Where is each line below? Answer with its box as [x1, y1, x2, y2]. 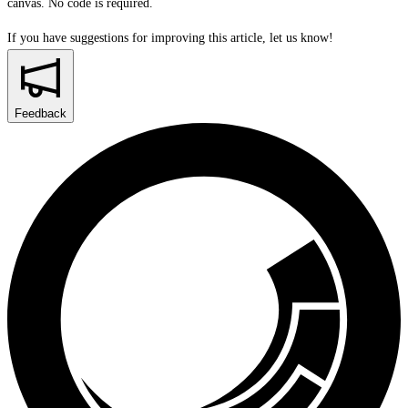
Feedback [15, 106, 66, 120]
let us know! [270, 30, 333, 45]
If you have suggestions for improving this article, [7, 30, 266, 45]
